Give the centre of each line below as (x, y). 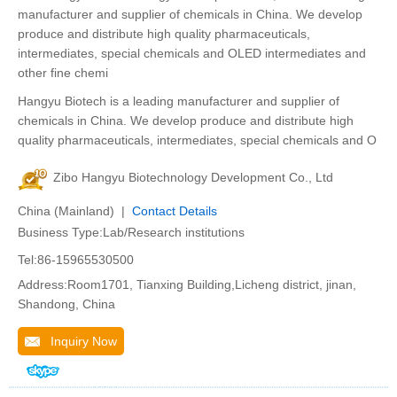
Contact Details (175, 211)
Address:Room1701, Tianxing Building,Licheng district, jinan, (187, 284)
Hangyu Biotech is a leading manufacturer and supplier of (179, 101)
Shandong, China (66, 304)
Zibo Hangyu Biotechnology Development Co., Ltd (193, 177)
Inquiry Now (78, 341)
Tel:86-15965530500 (76, 260)
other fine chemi (63, 73)
